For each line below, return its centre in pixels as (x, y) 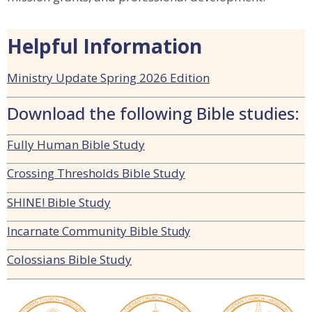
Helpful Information (104, 46)
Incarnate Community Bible (84, 231)
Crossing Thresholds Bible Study (96, 173)
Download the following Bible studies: (153, 113)
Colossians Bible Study (69, 260)
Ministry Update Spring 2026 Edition (108, 78)
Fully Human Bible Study (76, 144)
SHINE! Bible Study (59, 202)
